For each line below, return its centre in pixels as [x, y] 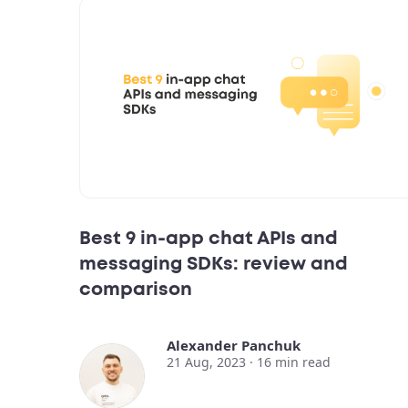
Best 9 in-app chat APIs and [209, 239]
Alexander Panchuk [234, 346]
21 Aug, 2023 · [212, 362]
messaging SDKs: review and [214, 265]
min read [303, 362]
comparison [136, 290]
